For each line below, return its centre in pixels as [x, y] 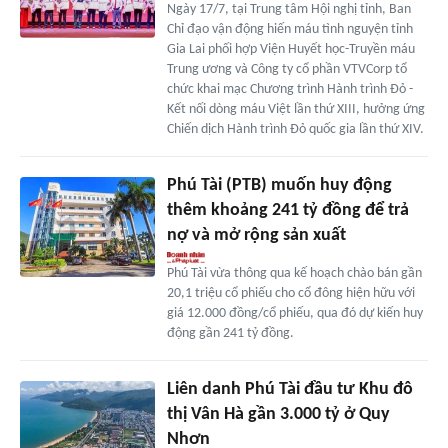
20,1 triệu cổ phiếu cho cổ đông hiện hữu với [290, 293]
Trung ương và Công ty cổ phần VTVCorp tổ [286, 69]
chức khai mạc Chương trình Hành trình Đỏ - [289, 89]
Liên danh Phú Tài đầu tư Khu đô [289, 389]
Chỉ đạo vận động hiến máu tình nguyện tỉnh [289, 29]
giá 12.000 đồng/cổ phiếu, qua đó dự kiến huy [294, 313]
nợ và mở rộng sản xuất [256, 235]
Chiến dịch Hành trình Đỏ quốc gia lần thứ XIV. [295, 129]
